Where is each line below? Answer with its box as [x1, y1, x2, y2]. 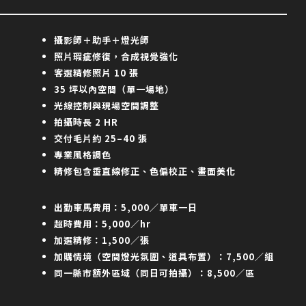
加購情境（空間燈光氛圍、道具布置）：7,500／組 [54, 250, 274, 264]
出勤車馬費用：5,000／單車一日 [54, 201, 197, 214]
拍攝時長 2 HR [54, 115, 118, 128]
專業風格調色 [54, 148, 111, 161]
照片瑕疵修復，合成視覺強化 [54, 49, 178, 63]
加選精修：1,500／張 [54, 234, 150, 247]
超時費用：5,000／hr [54, 217, 151, 231]
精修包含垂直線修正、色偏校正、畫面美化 [54, 164, 236, 178]
